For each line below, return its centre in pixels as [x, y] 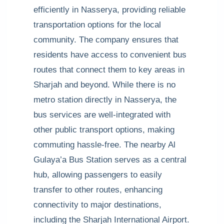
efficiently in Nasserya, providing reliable [109, 10]
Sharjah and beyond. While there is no [104, 85]
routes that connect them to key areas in [109, 70]
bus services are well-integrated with [102, 115]
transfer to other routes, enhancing [98, 190]
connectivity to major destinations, [97, 205]
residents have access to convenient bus [110, 55]
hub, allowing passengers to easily [98, 175]
